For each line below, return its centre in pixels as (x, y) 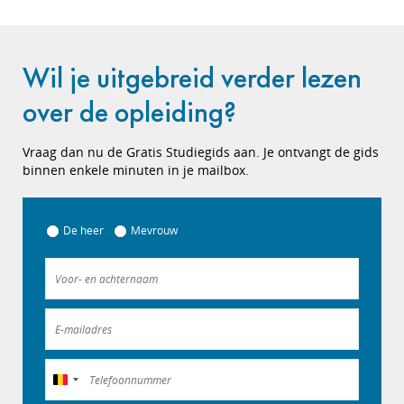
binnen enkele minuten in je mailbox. (136, 170)
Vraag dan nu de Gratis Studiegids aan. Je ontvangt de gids (201, 152)
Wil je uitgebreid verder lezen (192, 78)
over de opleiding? (129, 112)
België (76, 382)
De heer (83, 230)
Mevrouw (154, 230)
